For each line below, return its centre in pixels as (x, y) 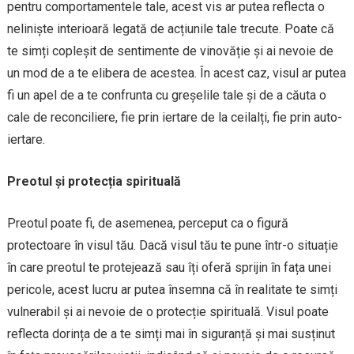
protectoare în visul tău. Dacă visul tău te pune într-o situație (172, 245)
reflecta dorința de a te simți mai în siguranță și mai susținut (171, 333)
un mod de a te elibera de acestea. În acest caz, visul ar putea (176, 73)
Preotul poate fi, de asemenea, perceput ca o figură (147, 223)
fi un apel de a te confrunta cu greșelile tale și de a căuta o (166, 95)
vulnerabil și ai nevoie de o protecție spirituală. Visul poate (168, 311)
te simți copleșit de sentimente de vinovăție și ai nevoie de (170, 51)
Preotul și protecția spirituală (94, 181)
